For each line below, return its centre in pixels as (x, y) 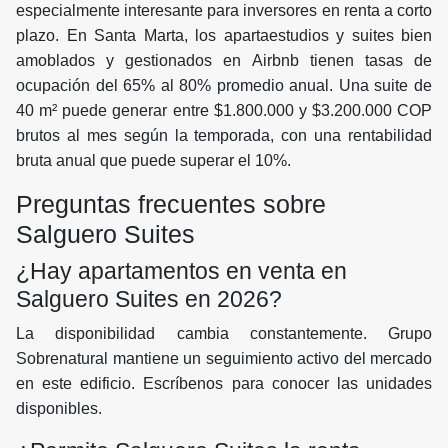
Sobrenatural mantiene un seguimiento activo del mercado (224, 359)
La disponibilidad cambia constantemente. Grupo (224, 334)
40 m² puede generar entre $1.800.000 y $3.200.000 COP (224, 111)
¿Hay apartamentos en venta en (181, 271)
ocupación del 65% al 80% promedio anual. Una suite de (224, 86)
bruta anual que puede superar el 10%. (153, 161)
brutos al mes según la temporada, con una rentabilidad (224, 136)
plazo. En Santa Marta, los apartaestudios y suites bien (224, 36)
